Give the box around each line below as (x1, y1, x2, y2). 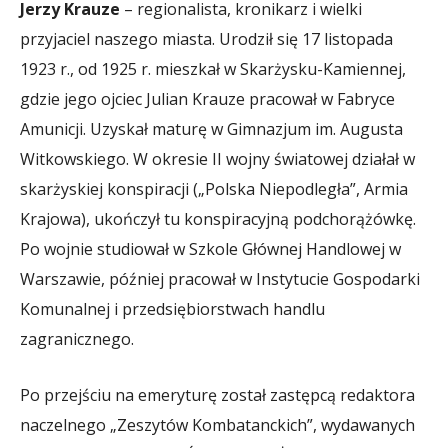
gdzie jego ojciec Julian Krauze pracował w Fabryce (20, 87, 395, 110)
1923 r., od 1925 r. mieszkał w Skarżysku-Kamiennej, (20, 57, 406, 80)
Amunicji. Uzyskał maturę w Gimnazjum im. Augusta (20, 117, 403, 140)
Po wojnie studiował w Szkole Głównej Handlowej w (20, 237, 401, 260)
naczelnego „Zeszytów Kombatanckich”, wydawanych (20, 413, 415, 436)
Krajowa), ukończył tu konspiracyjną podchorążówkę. (20, 207, 416, 230)
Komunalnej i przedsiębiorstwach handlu (20, 297, 325, 320)
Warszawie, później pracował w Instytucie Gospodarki (20, 267, 420, 290)
